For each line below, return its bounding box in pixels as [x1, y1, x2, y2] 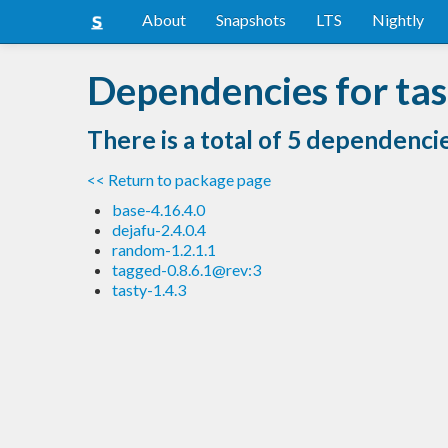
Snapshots [216, 10, 286, 29]
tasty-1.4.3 [112, 279, 186, 299]
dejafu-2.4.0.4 [112, 219, 206, 239]
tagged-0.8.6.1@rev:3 [112, 259, 261, 279]
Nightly [372, 10, 424, 29]
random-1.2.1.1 [112, 239, 216, 259]
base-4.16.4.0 [112, 199, 205, 219]
